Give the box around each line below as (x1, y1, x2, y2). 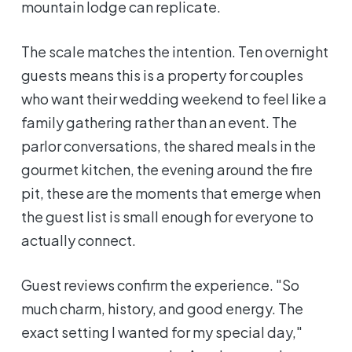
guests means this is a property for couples (21, 65, 304, 84)
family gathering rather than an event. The (21, 112, 298, 131)
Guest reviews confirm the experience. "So (21, 275, 300, 294)
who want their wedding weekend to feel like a (21, 89, 328, 108)
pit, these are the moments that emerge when (21, 183, 321, 202)
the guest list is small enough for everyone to (21, 207, 314, 225)
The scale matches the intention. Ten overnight (21, 42, 329, 60)
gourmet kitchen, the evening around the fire (21, 159, 313, 178)
